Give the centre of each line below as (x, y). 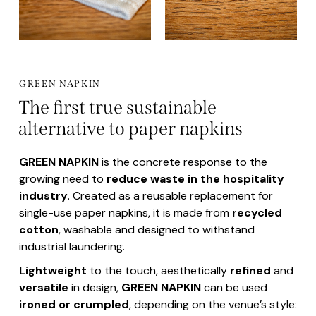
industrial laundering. (72, 247)
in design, (95, 288)
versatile (43, 288)
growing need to (62, 179)
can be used (234, 288)
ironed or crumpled (74, 305)
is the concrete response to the (183, 162)
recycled (257, 213)
